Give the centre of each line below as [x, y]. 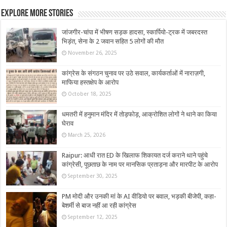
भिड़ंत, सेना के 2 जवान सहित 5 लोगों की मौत [113, 41]
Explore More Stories [37, 13]
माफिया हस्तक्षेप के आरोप [90, 82]
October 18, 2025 [90, 93]
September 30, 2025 [93, 176]
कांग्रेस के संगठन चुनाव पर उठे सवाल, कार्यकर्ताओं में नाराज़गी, [134, 73]
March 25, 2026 [87, 135]
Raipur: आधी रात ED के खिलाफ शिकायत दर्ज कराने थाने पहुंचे [135, 156]
